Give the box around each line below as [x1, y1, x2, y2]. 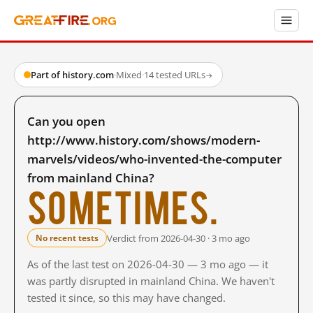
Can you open [27, 113, 105, 129]
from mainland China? [27, 170, 154, 186]
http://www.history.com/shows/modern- [27, 132, 260, 148]
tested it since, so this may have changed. [27, 291, 226, 305]
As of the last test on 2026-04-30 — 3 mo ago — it [27, 257, 268, 271]
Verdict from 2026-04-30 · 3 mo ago [107, 231, 250, 245]
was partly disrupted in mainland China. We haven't [27, 274, 275, 288]
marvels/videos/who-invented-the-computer [27, 151, 282, 167]
